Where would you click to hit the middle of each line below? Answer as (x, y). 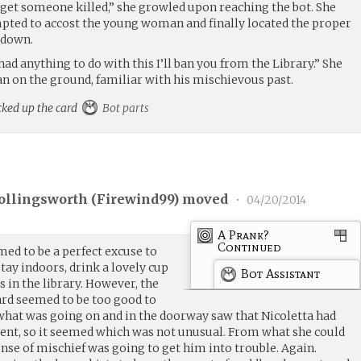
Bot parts (125, 108)
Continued (250, 247)
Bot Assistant (281, 273)
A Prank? (244, 234)
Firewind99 (135, 199)
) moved (203, 199)
